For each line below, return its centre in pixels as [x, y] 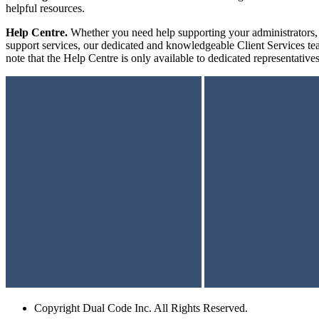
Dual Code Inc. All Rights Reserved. [165, 308]
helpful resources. [45, 9]
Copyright [57, 308]
